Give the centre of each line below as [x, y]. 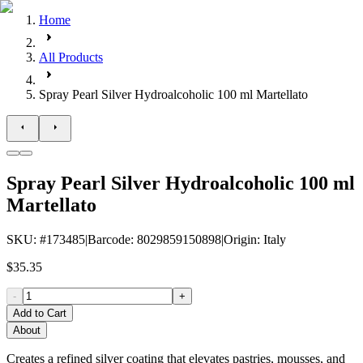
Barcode [109, 239]
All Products [71, 57]
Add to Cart [40, 313]
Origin [240, 239]
